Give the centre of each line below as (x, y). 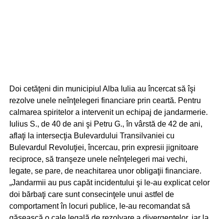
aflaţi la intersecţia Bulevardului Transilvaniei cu (92, 136)
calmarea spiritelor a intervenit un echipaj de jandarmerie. (108, 112)
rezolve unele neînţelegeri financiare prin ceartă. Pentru (105, 100)
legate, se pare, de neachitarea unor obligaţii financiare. (105, 171)
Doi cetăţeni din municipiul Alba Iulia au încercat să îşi (102, 89)
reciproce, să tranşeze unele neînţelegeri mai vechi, (98, 159)
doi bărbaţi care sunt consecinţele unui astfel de (91, 194)
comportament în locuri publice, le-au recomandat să (99, 206)
